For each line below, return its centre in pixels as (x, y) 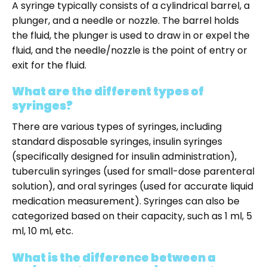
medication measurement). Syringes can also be (126, 201)
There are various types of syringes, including (117, 127)
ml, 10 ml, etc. (43, 231)
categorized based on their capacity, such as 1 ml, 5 (132, 216)
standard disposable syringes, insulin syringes (117, 142)
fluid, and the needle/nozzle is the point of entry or (130, 50)
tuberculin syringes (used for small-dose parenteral (133, 172)
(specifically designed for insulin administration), (124, 157)
